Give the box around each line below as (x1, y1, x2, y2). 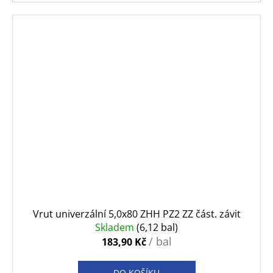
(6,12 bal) (136, 220, 178, 234)
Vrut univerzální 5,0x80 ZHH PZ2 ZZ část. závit (32, 207, 241, 221)
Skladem (95, 220, 136, 234)
